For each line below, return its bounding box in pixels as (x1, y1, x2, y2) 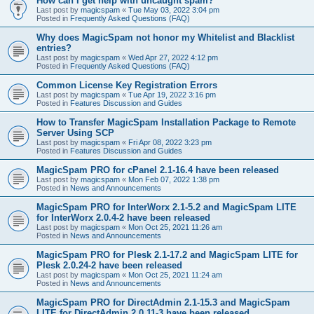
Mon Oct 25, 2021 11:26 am (128, 222, 222, 231)
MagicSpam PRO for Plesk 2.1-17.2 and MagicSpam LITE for (36, 249, 298, 260)
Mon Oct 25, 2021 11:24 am (128, 270, 222, 279)
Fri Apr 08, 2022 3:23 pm (128, 137, 212, 146)
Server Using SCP (36, 127, 114, 138)
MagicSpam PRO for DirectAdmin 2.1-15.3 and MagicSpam (36, 296, 290, 308)
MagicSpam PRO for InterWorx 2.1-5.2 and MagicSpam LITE (36, 201, 296, 212)
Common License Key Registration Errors (36, 79, 217, 90)
